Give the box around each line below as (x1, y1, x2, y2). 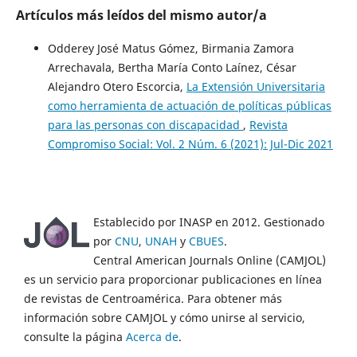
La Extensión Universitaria (186, 79, 325, 95)
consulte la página (24, 329, 126, 345)
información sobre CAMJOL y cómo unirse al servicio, (24, 310, 305, 326)
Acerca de (126, 329, 178, 345)
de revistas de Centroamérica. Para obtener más (24, 291, 282, 307)
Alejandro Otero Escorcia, (47, 79, 186, 95)
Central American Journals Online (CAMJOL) (93, 253, 326, 269)
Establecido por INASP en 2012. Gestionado (93, 214, 324, 230)
